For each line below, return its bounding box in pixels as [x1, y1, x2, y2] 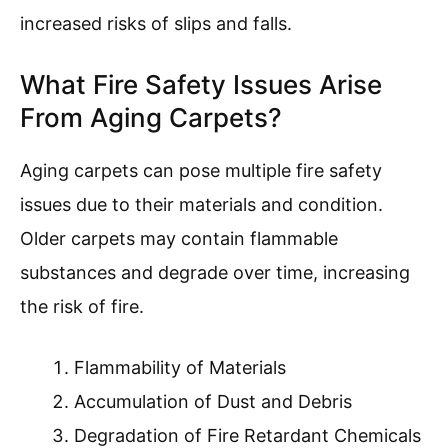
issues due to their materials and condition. [20, 194, 383, 216]
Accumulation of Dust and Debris [74, 391, 352, 413]
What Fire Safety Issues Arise [20, 69, 382, 101]
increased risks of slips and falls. [20, 13, 292, 35]
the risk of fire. [20, 296, 144, 318]
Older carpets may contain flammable [20, 228, 338, 250]
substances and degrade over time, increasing [20, 262, 410, 284]
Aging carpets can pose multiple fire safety [20, 160, 382, 182]
